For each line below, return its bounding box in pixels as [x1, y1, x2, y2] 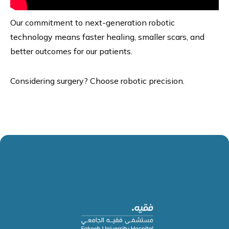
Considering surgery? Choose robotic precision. [10, 76, 185, 86]
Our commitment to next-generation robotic [10, 17, 175, 28]
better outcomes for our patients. [10, 46, 132, 57]
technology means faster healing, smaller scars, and [10, 32, 204, 42]
